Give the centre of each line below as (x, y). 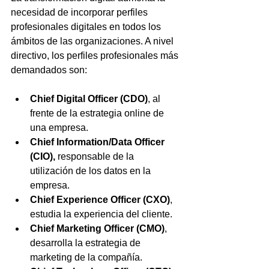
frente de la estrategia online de (98, 113)
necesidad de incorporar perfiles (80, 12)
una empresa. (59, 127)
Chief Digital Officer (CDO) (89, 98)
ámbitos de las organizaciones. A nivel (93, 41)
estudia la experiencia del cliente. (101, 214)
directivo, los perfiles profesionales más (96, 55)
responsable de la (96, 156)
